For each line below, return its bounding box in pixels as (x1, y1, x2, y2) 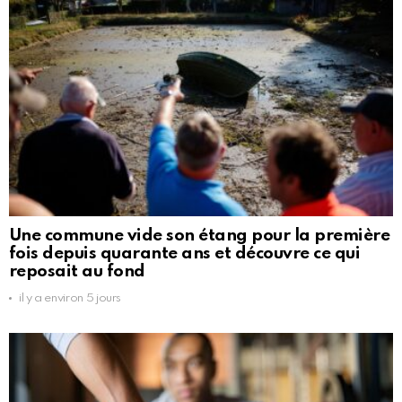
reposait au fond (9, 262, 145, 280)
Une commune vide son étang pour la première (9, 226, 390, 244)
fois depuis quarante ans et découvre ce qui (9, 244, 361, 262)
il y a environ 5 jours (19, 292, 122, 304)
